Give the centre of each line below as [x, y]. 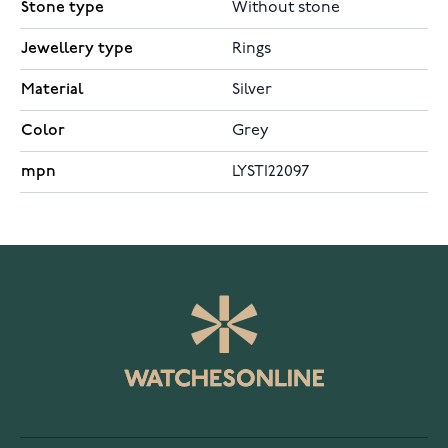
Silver [252, 90]
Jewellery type [77, 49]
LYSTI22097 [271, 172]
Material [52, 90]
